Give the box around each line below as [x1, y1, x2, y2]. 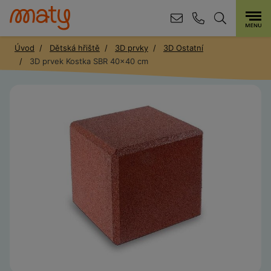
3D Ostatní [163, 43, 203, 53]
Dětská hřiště [50, 43, 100, 53]
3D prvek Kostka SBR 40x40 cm [27, 56, 148, 66]
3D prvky [115, 43, 148, 53]
